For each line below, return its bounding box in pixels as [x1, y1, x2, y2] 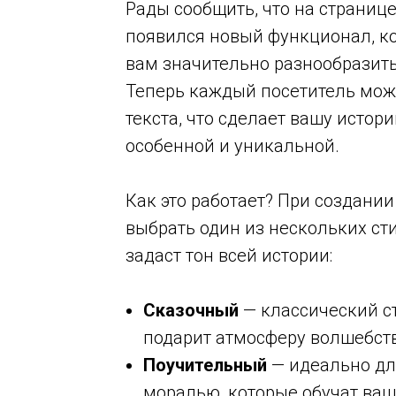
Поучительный [143, 354, 267, 376]
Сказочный [143, 300, 239, 321]
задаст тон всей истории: [126, 245, 332, 266]
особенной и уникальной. [126, 135, 339, 156]
